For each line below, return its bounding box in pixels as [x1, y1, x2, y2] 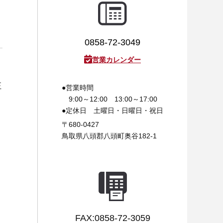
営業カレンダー [92, 56, 141, 64]
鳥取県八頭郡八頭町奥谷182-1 [62, 132, 157, 140]
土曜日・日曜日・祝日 [87, 107, 163, 115]
